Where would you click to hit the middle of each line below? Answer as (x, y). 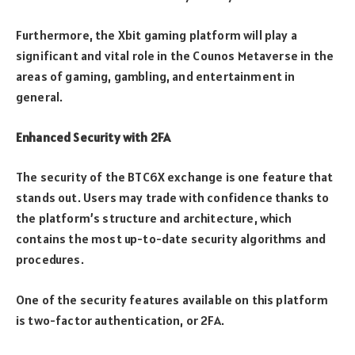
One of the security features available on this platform (172, 300)
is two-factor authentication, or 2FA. (120, 321)
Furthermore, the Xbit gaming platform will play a (157, 35)
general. (40, 97)
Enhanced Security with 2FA (95, 137)
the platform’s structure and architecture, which (154, 218)
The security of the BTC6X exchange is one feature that (175, 177)
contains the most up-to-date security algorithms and (171, 239)
